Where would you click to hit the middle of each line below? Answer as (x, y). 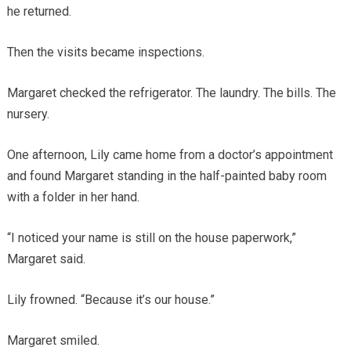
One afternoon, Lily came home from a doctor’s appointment (170, 155)
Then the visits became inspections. (105, 52)
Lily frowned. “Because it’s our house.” (110, 300)
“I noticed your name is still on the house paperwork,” (151, 238)
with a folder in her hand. (73, 197)
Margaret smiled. (53, 341)
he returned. (39, 12)
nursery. (28, 114)
